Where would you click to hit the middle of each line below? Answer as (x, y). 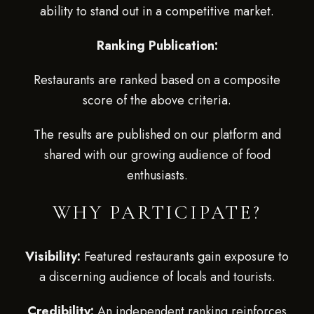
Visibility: (53, 257)
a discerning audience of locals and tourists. (157, 277)
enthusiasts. (157, 175)
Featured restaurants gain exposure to (185, 257)
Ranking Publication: (157, 46)
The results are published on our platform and (157, 135)
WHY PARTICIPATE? (157, 212)
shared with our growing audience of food (157, 155)
